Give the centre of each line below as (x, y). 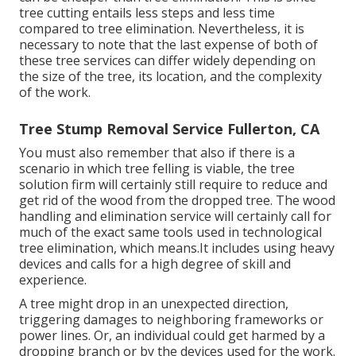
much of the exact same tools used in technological (170, 232)
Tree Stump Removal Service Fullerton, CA (169, 128)
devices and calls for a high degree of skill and (155, 263)
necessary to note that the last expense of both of (168, 44)
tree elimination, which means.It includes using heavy (177, 248)
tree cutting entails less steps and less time (147, 12)
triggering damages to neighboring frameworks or (171, 319)
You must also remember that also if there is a (157, 152)
